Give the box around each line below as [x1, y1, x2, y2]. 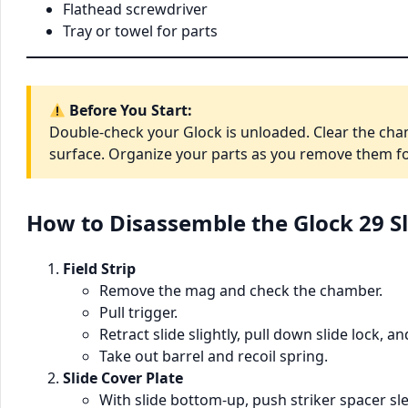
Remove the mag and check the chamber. [99, 280, 382, 301]
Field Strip [63, 259, 136, 280]
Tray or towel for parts [63, 21, 218, 42]
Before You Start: [69, 100, 193, 121]
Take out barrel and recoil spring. [99, 346, 328, 367]
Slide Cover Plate [63, 368, 183, 389]
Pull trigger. [99, 302, 178, 323]
